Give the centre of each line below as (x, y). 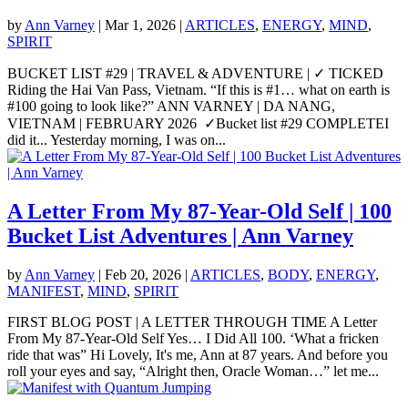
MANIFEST (44, 291)
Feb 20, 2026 (143, 274)
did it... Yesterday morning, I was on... (117, 140)
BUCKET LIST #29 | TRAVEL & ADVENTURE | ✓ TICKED (195, 74)
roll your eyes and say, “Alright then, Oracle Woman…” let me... (193, 371)
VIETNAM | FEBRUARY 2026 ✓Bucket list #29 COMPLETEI (198, 124)
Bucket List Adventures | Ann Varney (180, 235)
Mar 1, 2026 (140, 25)
